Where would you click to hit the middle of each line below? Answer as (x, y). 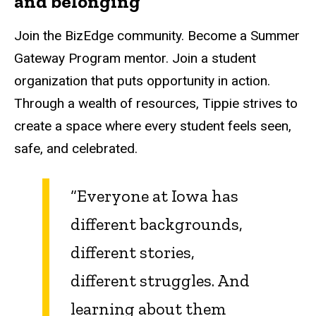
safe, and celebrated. (76, 149)
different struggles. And (160, 280)
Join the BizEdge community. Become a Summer (157, 36)
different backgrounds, (157, 224)
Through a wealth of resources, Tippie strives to (156, 104)
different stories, (133, 252)
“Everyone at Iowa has (154, 195)
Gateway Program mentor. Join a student (135, 59)
